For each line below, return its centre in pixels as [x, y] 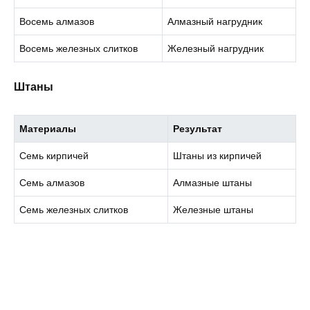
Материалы [48, 129]
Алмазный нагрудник [215, 22]
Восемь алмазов [57, 22]
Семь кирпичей [54, 156]
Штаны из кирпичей [218, 156]
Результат [198, 129]
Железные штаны [213, 210]
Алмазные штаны [213, 183]
